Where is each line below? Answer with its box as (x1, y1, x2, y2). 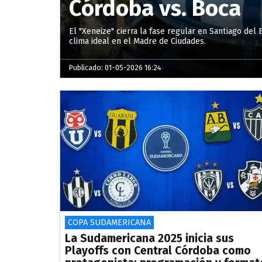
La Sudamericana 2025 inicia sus (65, 232, 234, 246)
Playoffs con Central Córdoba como (65, 244, 251, 258)
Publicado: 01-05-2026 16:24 (69, 63, 161, 72)
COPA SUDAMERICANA (68, 218, 151, 228)
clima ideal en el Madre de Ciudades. (69, 36, 206, 46)
